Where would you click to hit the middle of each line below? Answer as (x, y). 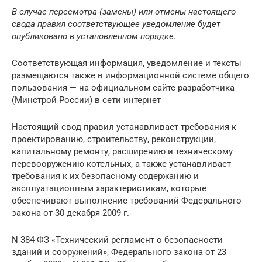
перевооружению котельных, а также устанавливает (121, 164)
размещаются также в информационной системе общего (130, 76)
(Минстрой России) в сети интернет (86, 100)
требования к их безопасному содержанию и (105, 176)
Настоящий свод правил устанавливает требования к (124, 127)
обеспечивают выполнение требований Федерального (127, 201)
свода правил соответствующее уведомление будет (116, 24)
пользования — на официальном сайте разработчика (123, 88)
